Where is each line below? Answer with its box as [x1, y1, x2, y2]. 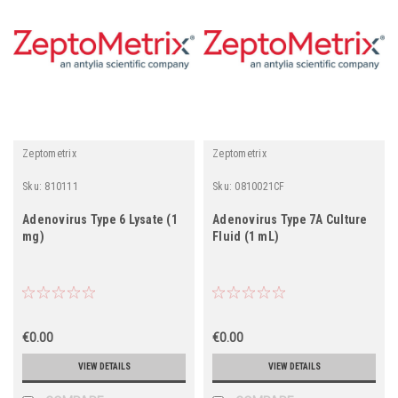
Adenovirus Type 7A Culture [212, 211, 368, 227]
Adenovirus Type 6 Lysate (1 [22, 211, 178, 227]
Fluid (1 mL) [212, 228, 279, 243]
